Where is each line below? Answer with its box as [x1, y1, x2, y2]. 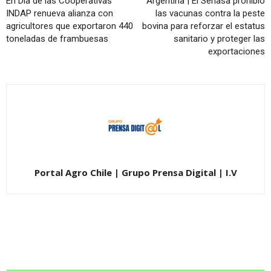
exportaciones [208, 46, 265, 57]
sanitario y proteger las [174, 33, 265, 44]
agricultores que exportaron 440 [6, 21, 133, 31]
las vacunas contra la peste [155, 8, 265, 19]
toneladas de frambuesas [6, 33, 108, 44]
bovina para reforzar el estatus [142, 21, 265, 31]
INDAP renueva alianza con [6, 8, 113, 19]
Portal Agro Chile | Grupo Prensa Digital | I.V [34, 166, 237, 178]
